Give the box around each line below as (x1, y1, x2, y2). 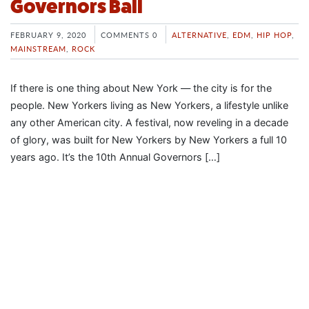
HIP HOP (257, 28, 292, 40)
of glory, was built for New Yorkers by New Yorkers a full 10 (10, 133, 287, 146)
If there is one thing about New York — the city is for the (10, 81, 272, 94)
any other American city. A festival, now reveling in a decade (10, 116, 288, 128)
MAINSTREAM (10, 42, 66, 54)
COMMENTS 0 (101, 28, 157, 40)
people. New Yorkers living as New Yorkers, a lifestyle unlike (10, 99, 288, 111)
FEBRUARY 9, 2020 (10, 28, 86, 40)
